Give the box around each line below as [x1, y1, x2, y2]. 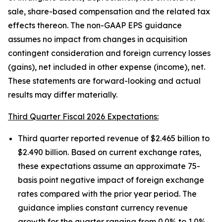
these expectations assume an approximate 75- [18, 161, 200, 171]
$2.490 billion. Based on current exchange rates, [18, 147, 201, 157]
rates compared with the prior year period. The [18, 189, 197, 199]
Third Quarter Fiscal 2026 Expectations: [8, 111, 159, 121]
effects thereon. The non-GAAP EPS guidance [8, 20, 182, 30]
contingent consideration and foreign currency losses [8, 48, 211, 58]
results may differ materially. [8, 90, 117, 100]
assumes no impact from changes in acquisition [8, 34, 187, 44]
